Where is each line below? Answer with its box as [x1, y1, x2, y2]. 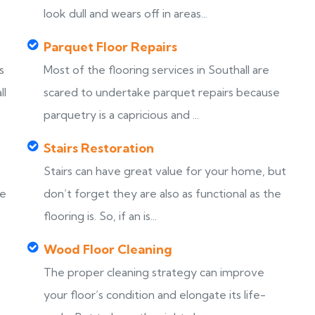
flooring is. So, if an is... [44, 209, 157, 223]
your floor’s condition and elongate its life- [44, 288, 266, 302]
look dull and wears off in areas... [44, 6, 207, 20]
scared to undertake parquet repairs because [44, 85, 280, 99]
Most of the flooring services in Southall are [44, 63, 269, 77]
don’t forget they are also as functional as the [44, 186, 281, 200]
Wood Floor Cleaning [44, 241, 172, 257]
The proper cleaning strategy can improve [44, 265, 264, 279]
